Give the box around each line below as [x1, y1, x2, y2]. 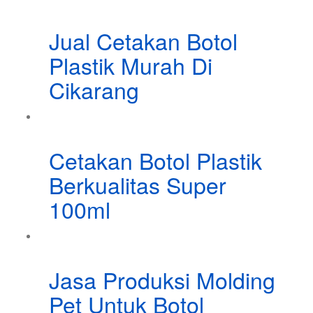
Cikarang [49, 73, 139, 106]
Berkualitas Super [49, 168, 226, 201]
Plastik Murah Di [49, 49, 212, 82]
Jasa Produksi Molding [49, 263, 275, 296]
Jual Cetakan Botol [49, 24, 238, 57]
